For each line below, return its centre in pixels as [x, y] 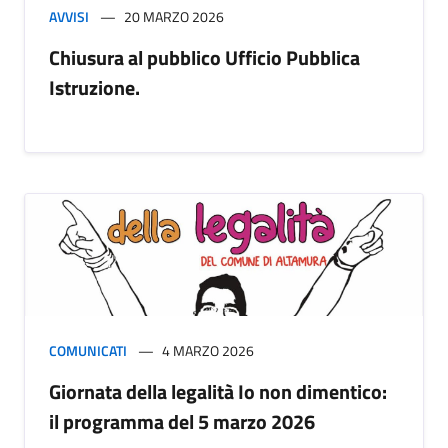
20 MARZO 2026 [174, 17]
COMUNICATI [88, 351]
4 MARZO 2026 [208, 351]
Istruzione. [94, 88]
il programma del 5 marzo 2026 [182, 422]
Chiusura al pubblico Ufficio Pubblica [204, 58]
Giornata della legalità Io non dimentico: [218, 392]
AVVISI [69, 17]
